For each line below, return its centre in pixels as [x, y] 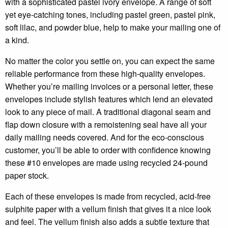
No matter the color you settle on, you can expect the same [110, 61]
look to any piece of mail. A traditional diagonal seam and [108, 111]
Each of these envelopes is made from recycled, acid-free [108, 196]
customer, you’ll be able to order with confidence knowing [108, 150]
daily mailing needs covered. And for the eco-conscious [105, 137]
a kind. [17, 40]
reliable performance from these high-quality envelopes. [105, 73]
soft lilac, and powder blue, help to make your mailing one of [113, 27]
